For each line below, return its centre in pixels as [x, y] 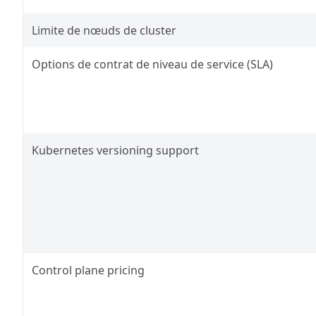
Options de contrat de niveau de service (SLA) [152, 64]
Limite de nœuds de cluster [104, 30]
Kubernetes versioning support [115, 150]
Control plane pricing [88, 270]
